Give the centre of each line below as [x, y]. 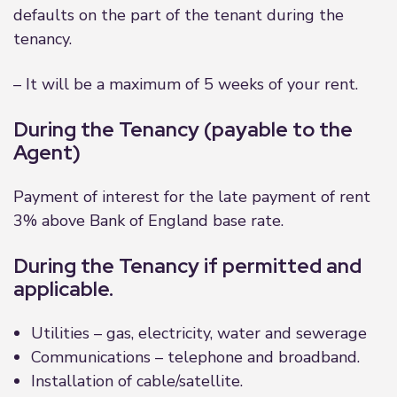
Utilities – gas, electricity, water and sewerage [199, 333]
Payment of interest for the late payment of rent [192, 197]
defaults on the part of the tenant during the [179, 15]
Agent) [47, 152]
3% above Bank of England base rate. [148, 221]
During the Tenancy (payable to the [183, 129]
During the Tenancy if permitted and [187, 266]
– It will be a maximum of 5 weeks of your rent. [186, 84]
